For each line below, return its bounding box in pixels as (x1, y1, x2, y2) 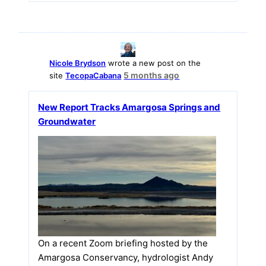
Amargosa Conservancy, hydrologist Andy (38, 252, 214, 264)
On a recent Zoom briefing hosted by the (38, 237, 208, 249)
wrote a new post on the (106, 58, 201, 68)
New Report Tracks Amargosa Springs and (38, 102, 221, 113)
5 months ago (123, 70, 180, 81)
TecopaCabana (65, 71, 122, 81)
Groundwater (38, 116, 96, 128)
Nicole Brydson (49, 58, 106, 68)
